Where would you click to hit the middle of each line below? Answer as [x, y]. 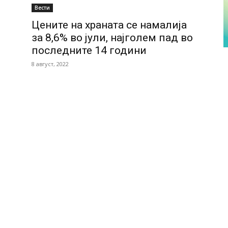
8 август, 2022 [50, 64]
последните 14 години [89, 50]
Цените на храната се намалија [109, 25]
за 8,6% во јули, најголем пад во [112, 38]
